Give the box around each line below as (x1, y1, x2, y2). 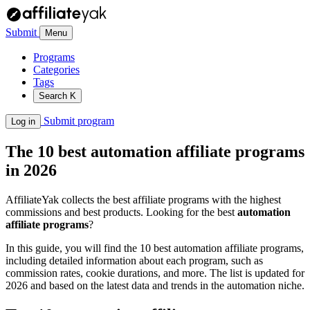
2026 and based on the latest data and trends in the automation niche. (6, 279, 304, 291)
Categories (33, 64, 80, 75)
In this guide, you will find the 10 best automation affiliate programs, (6, 241, 304, 254)
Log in (11, 116, 35, 127)
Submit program (41, 115, 114, 127)
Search (39, 91, 70, 101)
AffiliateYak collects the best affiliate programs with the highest (6, 193, 281, 206)
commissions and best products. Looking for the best (6, 206, 237, 218)
